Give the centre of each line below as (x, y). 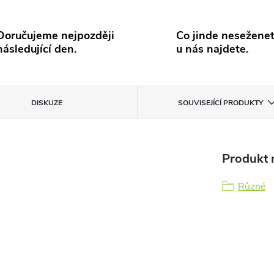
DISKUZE (47, 103)
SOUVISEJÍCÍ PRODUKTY (221, 103)
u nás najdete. (212, 49)
